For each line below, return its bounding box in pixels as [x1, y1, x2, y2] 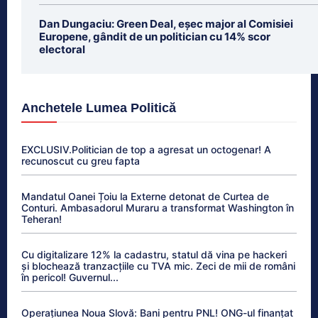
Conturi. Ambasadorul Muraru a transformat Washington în [21, 201, 294, 214]
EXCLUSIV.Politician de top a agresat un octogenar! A [21, 143, 271, 155]
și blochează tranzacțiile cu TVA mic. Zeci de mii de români [21, 259, 295, 272]
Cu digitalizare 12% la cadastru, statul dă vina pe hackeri [21, 248, 287, 261]
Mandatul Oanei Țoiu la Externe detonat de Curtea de [21, 190, 269, 202]
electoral [39, 42, 85, 56]
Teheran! [21, 212, 62, 225]
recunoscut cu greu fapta [21, 154, 140, 167]
